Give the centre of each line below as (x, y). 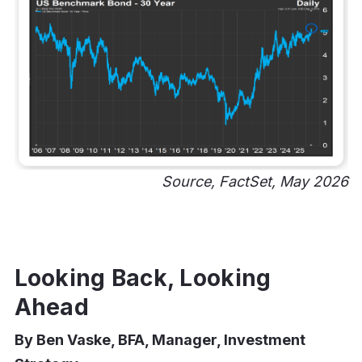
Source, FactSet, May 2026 (255, 181)
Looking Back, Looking (143, 278)
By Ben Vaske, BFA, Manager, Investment (160, 339)
